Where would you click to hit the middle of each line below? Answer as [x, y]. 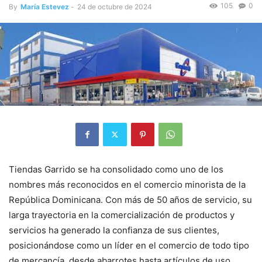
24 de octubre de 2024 [115, 7]
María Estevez [45, 7]
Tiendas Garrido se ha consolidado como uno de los [116, 169]
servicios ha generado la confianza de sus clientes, [114, 230]
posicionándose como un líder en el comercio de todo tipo [129, 245]
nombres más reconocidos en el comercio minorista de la [127, 184]
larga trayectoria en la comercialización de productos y [122, 215]
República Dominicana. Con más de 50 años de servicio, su [130, 199]
